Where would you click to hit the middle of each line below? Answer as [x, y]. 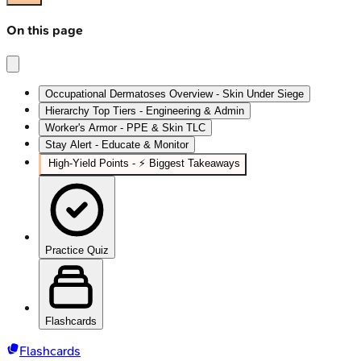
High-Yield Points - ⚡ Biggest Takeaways [144, 163]
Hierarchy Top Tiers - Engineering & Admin [145, 110]
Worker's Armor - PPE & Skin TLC [125, 127]
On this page [45, 31]
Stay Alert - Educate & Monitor [117, 144]
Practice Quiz [77, 250]
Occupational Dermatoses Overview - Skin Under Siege [174, 93]
